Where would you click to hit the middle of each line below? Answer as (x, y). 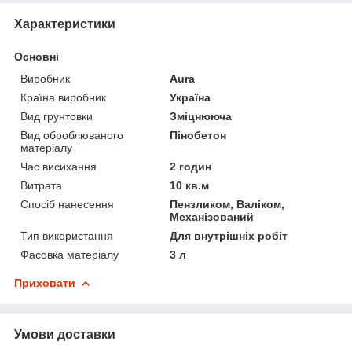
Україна (191, 97)
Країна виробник (63, 97)
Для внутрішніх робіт (229, 235)
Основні (37, 56)
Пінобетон (198, 135)
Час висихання (59, 166)
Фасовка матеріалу (70, 254)
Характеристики (65, 24)
